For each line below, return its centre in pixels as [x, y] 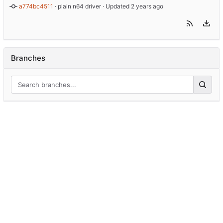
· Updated [116, 6]
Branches [28, 58]
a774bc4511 [36, 6]
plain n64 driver [79, 6]
